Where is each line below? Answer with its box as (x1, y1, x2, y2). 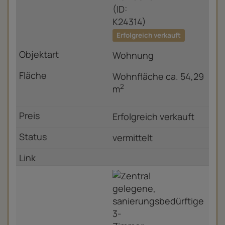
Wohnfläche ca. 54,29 (113, 70, 204, 83)
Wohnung (113, 49, 154, 62)
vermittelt (113, 131, 153, 144)
